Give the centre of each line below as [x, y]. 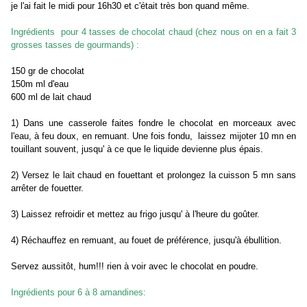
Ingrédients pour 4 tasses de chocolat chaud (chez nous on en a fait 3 [153, 32]
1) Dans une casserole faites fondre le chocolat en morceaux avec [153, 123]
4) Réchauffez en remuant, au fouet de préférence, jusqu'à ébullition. [146, 241]
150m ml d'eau [40, 84]
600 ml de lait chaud [51, 97]
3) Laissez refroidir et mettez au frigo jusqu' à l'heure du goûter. [135, 214]
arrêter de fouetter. [47, 188]
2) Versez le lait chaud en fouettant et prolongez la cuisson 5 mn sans [153, 175]
